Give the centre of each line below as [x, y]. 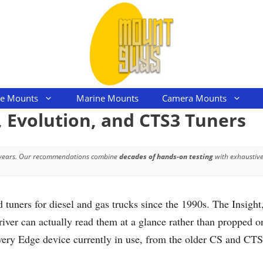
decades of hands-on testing [166, 156]
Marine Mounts [107, 98]
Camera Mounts [194, 98]
